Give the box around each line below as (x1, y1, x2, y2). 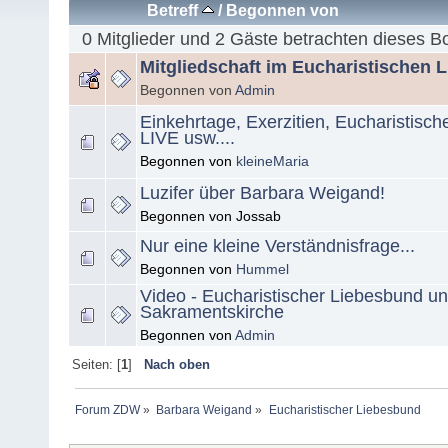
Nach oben (143, 357, 210, 373)
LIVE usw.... (140, 128, 235, 149)
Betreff (147, 2, 203, 20)
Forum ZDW (75, 403, 141, 418)
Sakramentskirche (140, 302, 284, 323)
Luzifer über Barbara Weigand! (140, 183, 385, 204)
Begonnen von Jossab (140, 208, 281, 225)
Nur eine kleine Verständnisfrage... (140, 236, 415, 257)
